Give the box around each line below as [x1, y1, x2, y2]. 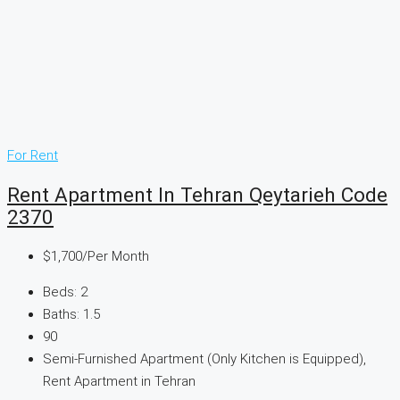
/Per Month [82, 247, 149, 264]
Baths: [43, 305, 79, 322]
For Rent [7, 147, 58, 164]
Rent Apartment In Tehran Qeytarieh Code [7, 183, 387, 207]
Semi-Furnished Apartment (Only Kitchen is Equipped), [43, 350, 366, 367]
